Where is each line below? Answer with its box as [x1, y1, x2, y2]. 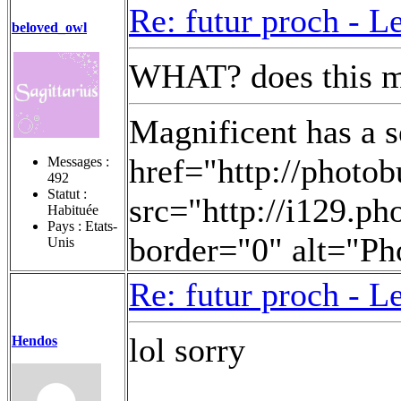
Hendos [12, 332, 57, 348]
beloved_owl [12, 19, 87, 35]
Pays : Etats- [47, 218, 117, 234]
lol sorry [129, 330, 245, 369]
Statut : [47, 185, 87, 201]
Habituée [47, 201, 98, 218]
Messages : [47, 153, 109, 169]
